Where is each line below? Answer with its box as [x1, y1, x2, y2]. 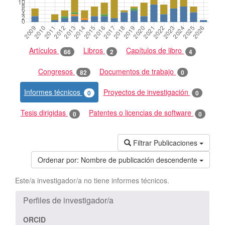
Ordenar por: [38, 154, 79, 165]
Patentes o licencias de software [89, 107, 193, 118]
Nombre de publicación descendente [81, 154, 197, 165]
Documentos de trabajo [99, 66, 176, 76]
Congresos [38, 66, 75, 76]
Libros [83, 45, 105, 56]
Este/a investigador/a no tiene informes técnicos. [15, 175, 169, 185]
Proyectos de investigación [103, 86, 190, 97]
